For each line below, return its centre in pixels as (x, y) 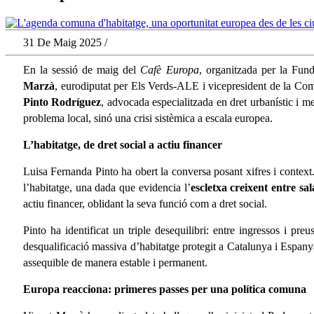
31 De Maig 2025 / (65, 43)
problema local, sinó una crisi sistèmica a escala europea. (148, 118)
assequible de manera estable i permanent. (115, 263)
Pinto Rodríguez (62, 102)
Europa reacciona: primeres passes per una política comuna (165, 289)
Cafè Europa (170, 70)
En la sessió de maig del (82, 70)
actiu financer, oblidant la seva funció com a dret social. (145, 204)
